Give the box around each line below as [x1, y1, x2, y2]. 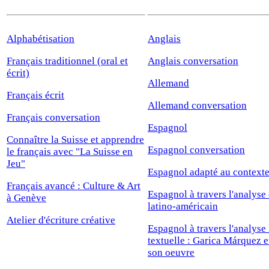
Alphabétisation [7, 32, 74, 44]
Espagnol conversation [148, 144, 245, 156]
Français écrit [7, 89, 64, 101]
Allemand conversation [148, 99, 247, 111]
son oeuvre [148, 246, 195, 258]
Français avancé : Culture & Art [7, 180, 141, 192]
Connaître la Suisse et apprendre [7, 133, 144, 145]
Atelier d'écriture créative [7, 214, 115, 226]
